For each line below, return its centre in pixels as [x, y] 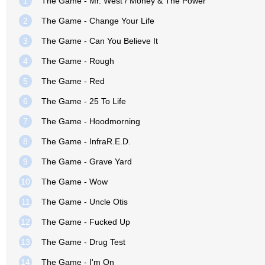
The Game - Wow [75, 182]
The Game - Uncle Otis [85, 202]
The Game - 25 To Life [84, 101]
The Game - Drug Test [83, 242]
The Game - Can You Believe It [100, 41]
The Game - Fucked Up [86, 222]
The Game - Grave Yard [87, 161]
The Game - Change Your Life [98, 21]
